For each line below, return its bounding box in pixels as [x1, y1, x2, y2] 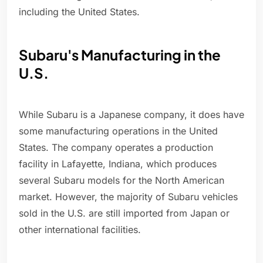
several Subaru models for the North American [19, 174, 224, 187]
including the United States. [19, 6, 140, 18]
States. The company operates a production [19, 141, 213, 154]
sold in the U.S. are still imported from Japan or [19, 207, 230, 220]
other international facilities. [19, 224, 141, 236]
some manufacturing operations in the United [19, 125, 218, 137]
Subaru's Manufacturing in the [19, 46, 221, 64]
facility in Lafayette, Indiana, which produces [19, 158, 217, 170]
